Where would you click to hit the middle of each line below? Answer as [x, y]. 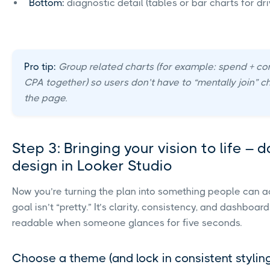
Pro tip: [40, 67]
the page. [46, 98]
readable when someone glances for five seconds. [127, 223]
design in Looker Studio [92, 166]
